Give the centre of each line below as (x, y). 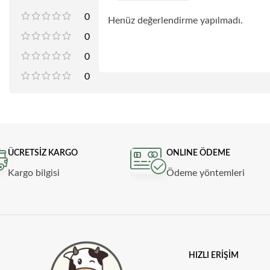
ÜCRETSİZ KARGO (43, 153)
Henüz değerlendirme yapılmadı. (175, 21)
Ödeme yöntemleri (205, 173)
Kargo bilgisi (34, 173)
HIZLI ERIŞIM (213, 256)
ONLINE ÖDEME (198, 153)
